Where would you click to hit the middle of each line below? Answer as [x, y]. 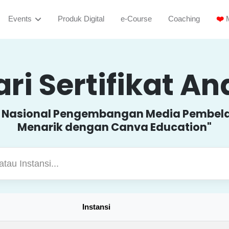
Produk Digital [81, 19]
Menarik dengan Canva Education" [114, 127]
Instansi [96, 207]
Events [20, 19]
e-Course [136, 19]
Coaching [184, 19]
